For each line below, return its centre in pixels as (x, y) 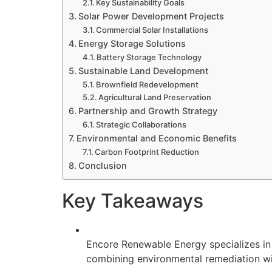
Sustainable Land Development (143, 70)
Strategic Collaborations (141, 124)
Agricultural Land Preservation (155, 97)
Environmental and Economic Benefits (156, 138)
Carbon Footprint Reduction (147, 151)
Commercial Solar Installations (152, 29)
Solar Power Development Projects (151, 16)
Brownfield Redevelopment (148, 84)
